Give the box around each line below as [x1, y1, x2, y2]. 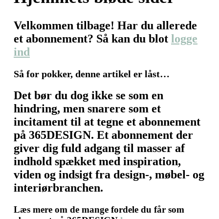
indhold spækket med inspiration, [14, 155, 181, 168]
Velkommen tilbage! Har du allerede [14, 19, 197, 32]
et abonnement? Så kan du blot [14, 32, 171, 45]
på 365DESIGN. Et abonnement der [14, 129, 193, 142]
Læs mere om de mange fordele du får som [14, 204, 184, 215]
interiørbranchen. [14, 181, 103, 195]
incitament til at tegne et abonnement [14, 115, 200, 129]
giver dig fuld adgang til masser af [14, 142, 185, 155]
